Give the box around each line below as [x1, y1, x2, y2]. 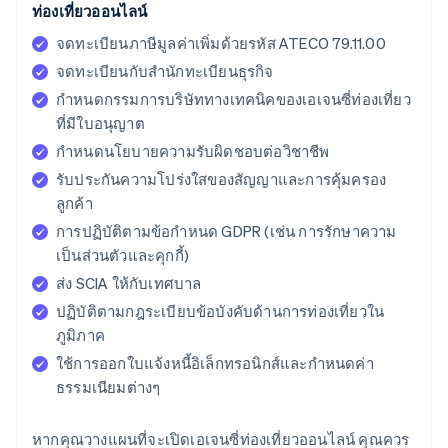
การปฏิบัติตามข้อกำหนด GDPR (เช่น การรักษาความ [56, 221, 397, 242]
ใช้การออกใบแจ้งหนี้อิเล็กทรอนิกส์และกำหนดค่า [56, 353, 374, 374]
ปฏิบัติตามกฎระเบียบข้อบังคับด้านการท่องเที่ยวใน [56, 301, 385, 322]
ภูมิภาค [56, 325, 106, 346]
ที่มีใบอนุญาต [56, 113, 145, 134]
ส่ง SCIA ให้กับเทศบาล [56, 273, 202, 294]
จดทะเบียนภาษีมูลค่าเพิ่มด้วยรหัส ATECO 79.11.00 [56, 33, 386, 54]
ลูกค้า [56, 193, 93, 214]
